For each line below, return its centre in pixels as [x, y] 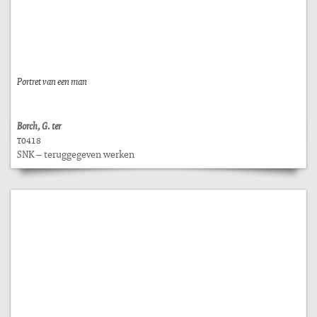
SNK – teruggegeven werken [76, 154]
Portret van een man [52, 81]
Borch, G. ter [39, 126]
